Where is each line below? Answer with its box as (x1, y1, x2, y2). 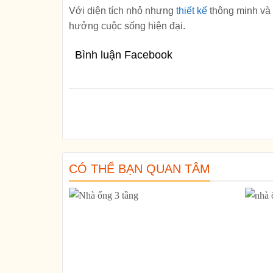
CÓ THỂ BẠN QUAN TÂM (69, 161, 210, 175)
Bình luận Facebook (75, 48, 172, 61)
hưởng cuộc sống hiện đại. (69, 20, 185, 31)
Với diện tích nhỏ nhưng (69, 5, 176, 16)
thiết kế (176, 5, 207, 16)
